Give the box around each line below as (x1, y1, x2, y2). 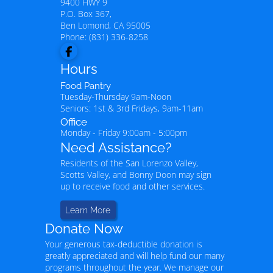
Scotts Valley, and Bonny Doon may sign (60, 169, 211, 181)
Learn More (65, 205, 111, 215)
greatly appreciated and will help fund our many (44, 250, 224, 262)
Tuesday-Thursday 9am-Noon (60, 91, 171, 103)
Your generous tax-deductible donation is (44, 238, 202, 250)
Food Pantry (60, 80, 111, 92)
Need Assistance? (60, 140, 171, 156)
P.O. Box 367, (60, 8, 112, 20)
